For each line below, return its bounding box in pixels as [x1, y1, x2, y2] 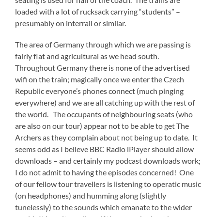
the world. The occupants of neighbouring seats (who [15, 109, 193, 119]
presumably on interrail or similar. [15, 18, 126, 28]
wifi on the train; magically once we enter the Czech [15, 75, 185, 84]
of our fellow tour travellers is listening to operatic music [15, 179, 201, 189]
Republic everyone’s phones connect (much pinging [15, 86, 184, 96]
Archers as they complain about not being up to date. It [15, 133, 198, 142]
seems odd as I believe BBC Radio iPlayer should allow [15, 144, 194, 154]
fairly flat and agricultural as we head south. [15, 51, 161, 61]
